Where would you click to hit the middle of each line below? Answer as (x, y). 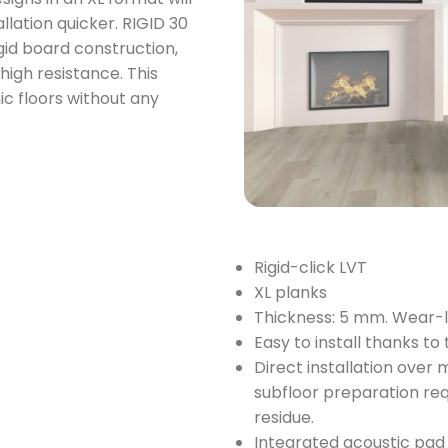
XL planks (290, 292)
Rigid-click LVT (310, 267)
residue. (284, 417)
